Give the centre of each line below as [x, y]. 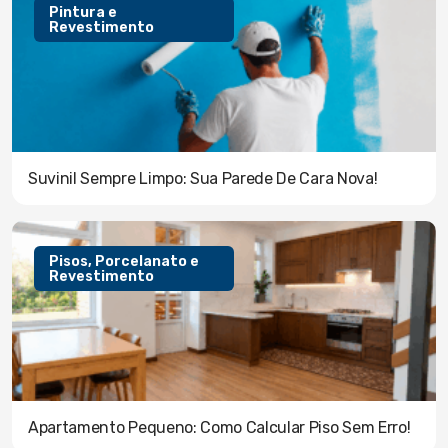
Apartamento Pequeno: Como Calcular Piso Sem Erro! [219, 428]
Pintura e [83, 12]
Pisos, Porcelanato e [124, 261]
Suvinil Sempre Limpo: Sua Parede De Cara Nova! [203, 179]
